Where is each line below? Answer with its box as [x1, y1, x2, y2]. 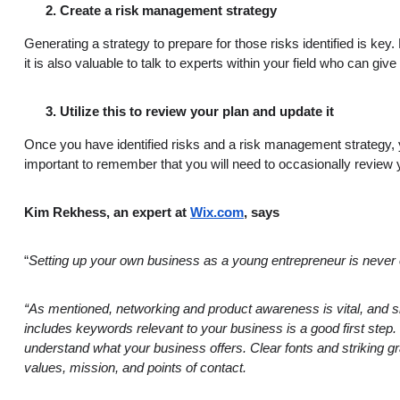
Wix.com [190, 204, 244, 220]
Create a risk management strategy [60, 3, 277, 18]
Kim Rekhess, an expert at [24, 204, 190, 220]
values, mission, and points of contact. [24, 360, 250, 375]
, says [244, 204, 279, 220]
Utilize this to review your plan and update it [60, 104, 334, 119]
